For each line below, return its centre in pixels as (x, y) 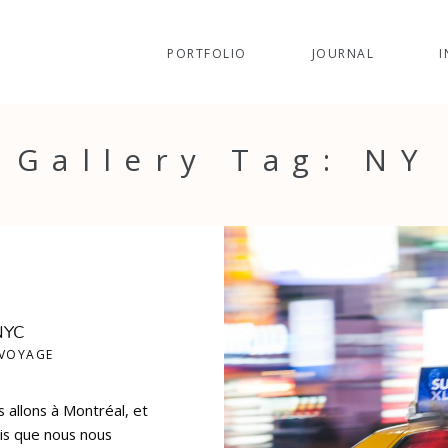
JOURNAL (343, 54)
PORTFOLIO (207, 54)
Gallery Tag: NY (224, 159)
